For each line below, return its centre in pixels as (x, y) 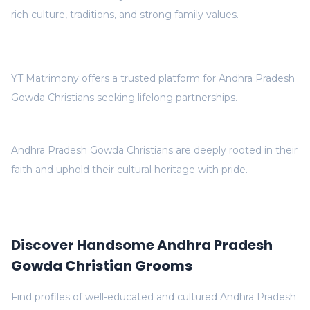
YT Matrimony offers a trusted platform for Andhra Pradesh (153, 78)
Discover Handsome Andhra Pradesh (142, 245)
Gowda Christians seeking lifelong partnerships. (124, 98)
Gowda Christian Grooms (102, 266)
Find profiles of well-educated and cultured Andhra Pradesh (154, 297)
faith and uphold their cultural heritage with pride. (129, 170)
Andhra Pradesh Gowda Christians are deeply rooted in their (154, 150)
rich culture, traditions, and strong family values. (125, 15)
